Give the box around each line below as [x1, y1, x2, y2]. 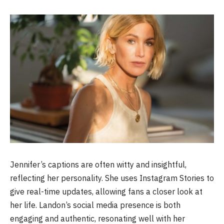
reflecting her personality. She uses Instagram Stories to [10, 173, 214, 183]
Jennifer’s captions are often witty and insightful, [10, 159, 186, 170]
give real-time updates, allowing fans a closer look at [10, 186, 202, 197]
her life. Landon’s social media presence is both [10, 200, 180, 210]
